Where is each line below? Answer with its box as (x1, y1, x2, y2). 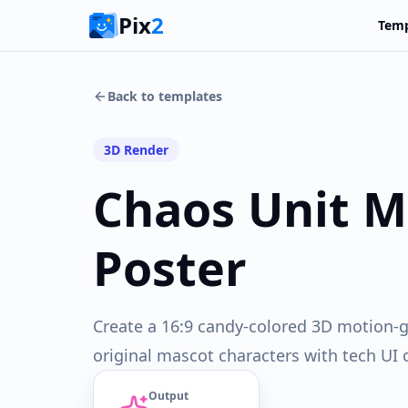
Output (148, 388, 189, 403)
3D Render (104, 141, 168, 158)
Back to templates (107, 87, 222, 105)
